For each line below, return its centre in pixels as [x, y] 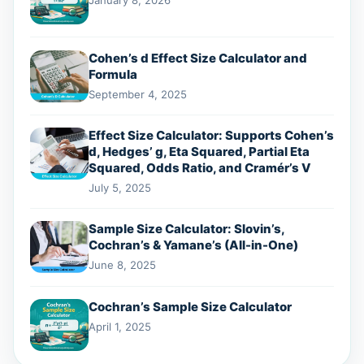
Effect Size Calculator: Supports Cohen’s [211, 135]
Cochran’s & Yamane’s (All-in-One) [193, 245]
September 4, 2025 [138, 94]
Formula [113, 74]
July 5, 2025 [120, 187]
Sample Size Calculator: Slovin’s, [186, 229]
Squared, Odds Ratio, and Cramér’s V [200, 167]
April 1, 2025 [120, 326]
